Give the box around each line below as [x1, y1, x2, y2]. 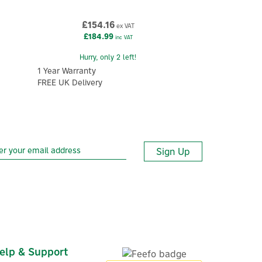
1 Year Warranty [37, 65, 96, 77]
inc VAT [113, 34, 133, 41]
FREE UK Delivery [37, 77, 102, 88]
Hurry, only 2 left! [80, 53, 137, 62]
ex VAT [114, 22, 135, 30]
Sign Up [156, 145, 190, 157]
